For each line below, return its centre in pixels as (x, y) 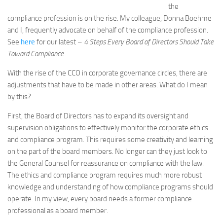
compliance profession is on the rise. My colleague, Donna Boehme (110, 18)
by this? (19, 97)
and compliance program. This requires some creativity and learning (110, 140)
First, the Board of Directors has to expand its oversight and (98, 116)
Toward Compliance (36, 54)
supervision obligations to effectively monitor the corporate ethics (108, 128)
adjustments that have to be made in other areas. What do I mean (108, 85)
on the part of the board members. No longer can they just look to (107, 151)
